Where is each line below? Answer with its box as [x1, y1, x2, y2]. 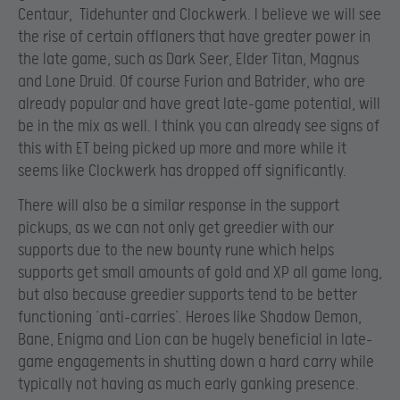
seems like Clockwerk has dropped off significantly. [18, 161, 346, 180]
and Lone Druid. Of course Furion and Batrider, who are [18, 71, 365, 91]
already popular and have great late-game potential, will [18, 94, 380, 113]
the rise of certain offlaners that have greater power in [18, 27, 371, 46]
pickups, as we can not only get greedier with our [18, 218, 334, 237]
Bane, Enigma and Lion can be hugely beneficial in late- [18, 329, 372, 349]
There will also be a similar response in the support [18, 196, 339, 215]
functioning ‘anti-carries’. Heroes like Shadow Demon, [18, 307, 362, 327]
